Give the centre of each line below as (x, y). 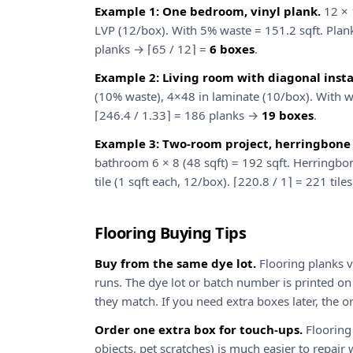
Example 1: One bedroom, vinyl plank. (208, 11)
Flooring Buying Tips (170, 233)
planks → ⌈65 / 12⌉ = (152, 49)
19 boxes (288, 115)
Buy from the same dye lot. (175, 263)
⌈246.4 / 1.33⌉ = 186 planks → (178, 115)
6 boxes (232, 49)
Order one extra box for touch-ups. (199, 329)
